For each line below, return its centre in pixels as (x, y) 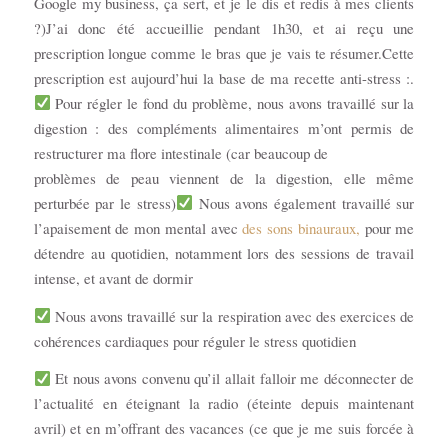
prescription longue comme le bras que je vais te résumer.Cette (224, 52)
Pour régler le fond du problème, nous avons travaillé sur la (232, 102)
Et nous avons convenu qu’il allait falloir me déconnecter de (232, 378)
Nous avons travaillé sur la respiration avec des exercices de (232, 315)
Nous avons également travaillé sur (303, 202)
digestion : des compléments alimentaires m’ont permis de (224, 127)
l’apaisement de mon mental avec (138, 227)
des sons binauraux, (301, 227)
